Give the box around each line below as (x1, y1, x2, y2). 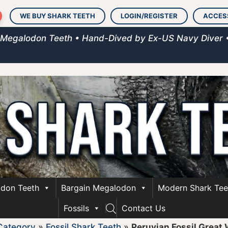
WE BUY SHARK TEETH (20, 12, 95, 20)
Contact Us (121, 203, 165, 213)
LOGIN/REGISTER (121, 12, 178, 20)
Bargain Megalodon (61, 183, 136, 193)
